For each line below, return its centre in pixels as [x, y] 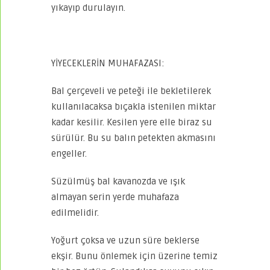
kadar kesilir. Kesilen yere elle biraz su [132, 122]
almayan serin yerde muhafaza [115, 197]
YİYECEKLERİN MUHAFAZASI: [108, 63]
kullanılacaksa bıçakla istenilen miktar [133, 106]
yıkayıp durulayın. [88, 8]
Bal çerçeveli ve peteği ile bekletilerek [131, 91]
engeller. [69, 153]
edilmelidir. [75, 212]
